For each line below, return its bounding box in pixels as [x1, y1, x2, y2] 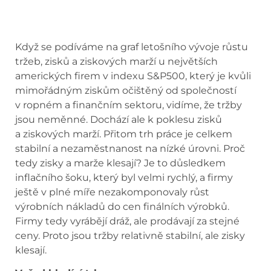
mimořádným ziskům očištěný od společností [15, 84, 237, 96]
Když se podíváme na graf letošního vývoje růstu [15, 41, 248, 53]
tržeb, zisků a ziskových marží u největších [15, 55, 218, 67]
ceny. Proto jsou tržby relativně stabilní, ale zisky [15, 229, 245, 241]
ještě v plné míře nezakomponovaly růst [15, 186, 209, 198]
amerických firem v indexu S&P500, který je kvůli [15, 70, 251, 82]
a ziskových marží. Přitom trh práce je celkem [15, 128, 232, 140]
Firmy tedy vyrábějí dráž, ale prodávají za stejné [15, 215, 240, 227]
